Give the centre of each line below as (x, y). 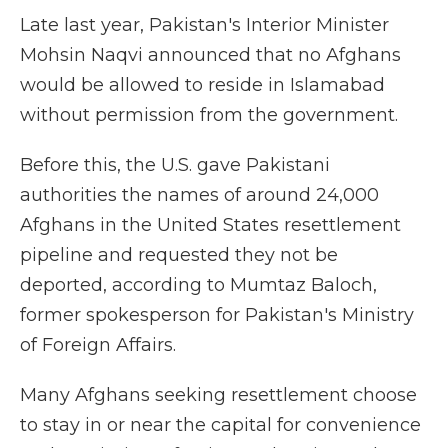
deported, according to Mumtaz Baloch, (198, 285)
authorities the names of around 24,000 (199, 195)
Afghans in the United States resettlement (210, 225)
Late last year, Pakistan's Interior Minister (204, 25)
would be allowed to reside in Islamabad (202, 85)
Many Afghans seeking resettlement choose (218, 395)
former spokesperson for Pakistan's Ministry (217, 315)
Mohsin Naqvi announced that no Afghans (210, 55)
